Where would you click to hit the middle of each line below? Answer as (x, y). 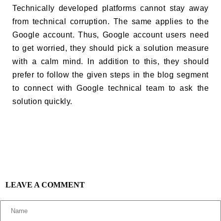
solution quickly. (43, 101)
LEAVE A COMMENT (45, 184)
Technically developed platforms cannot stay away (110, 8)
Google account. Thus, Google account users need (110, 35)
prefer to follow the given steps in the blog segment (110, 74)
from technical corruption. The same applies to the (110, 21)
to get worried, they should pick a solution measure (110, 48)
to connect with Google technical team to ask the (110, 88)
